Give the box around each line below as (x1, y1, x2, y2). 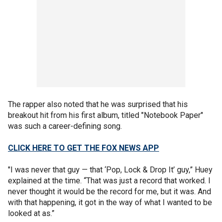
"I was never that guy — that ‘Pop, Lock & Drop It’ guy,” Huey (8, 165, 213, 174)
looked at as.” (8, 208, 55, 218)
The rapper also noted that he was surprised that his (8, 99, 188, 109)
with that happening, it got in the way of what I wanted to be (8, 197, 212, 207)
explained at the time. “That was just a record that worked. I (8, 175, 211, 185)
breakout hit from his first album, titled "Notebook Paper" (8, 110, 203, 120)
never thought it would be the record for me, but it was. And (8, 186, 211, 196)
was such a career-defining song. (8, 121, 122, 131)
